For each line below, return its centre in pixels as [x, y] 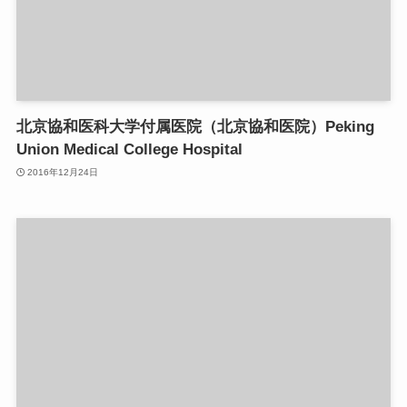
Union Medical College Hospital [129, 150]
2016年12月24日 [63, 172]
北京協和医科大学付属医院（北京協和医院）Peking [195, 127]
